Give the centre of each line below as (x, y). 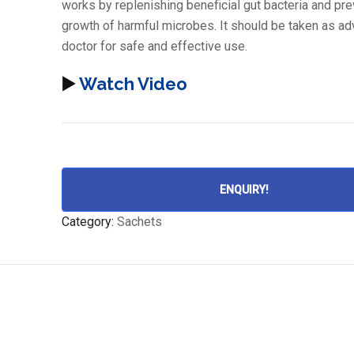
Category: (88, 222)
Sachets (140, 222)
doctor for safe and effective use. (155, 46)
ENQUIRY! (244, 190)
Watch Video (134, 84)
